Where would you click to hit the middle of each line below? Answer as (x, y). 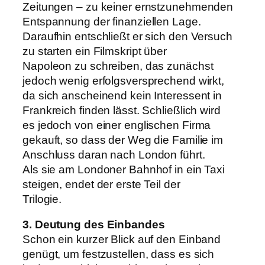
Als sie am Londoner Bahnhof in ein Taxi (124, 169)
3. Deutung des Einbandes (94, 225)
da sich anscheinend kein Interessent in (122, 95)
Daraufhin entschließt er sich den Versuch (127, 36)
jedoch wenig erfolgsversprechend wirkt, (124, 80)
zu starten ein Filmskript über (95, 51)
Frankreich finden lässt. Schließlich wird (122, 110)
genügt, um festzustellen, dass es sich (119, 254)
